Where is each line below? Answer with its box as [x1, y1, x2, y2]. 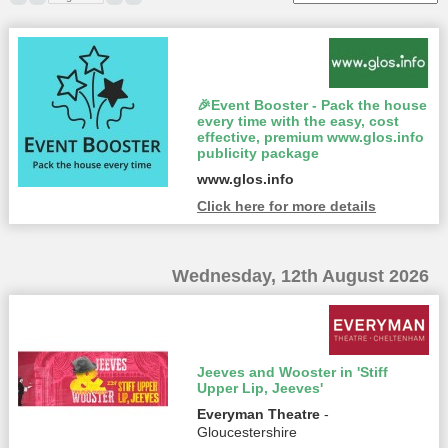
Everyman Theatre [197, 406, 321, 423]
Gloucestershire [197, 424, 298, 441]
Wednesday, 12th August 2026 [172, 266, 430, 287]
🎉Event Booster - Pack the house [197, 96, 428, 113]
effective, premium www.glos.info [197, 128, 425, 145]
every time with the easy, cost [197, 112, 400, 129]
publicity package [197, 144, 320, 161]
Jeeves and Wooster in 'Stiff [197, 364, 389, 381]
